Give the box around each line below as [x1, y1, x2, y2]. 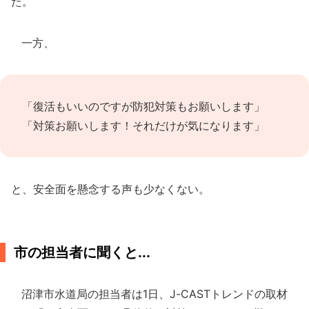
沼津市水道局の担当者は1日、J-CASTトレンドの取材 [11, 287, 288, 301]
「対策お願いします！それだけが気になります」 [22, 119, 265, 132]
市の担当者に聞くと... [14, 244, 150, 261]
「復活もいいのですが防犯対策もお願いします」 [22, 99, 265, 113]
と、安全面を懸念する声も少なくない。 [11, 182, 210, 196]
